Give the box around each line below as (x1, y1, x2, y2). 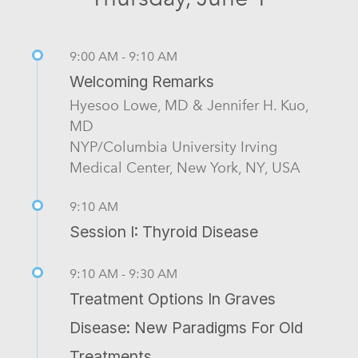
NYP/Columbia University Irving (70, 138, 277, 156)
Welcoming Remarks (70, 72, 214, 92)
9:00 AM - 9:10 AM (70, 49, 177, 65)
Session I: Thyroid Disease (70, 222, 258, 242)
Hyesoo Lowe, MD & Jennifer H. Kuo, (70, 97, 308, 114)
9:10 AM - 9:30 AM (70, 266, 177, 282)
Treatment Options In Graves (70, 289, 276, 309)
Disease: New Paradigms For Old (70, 318, 303, 338)
